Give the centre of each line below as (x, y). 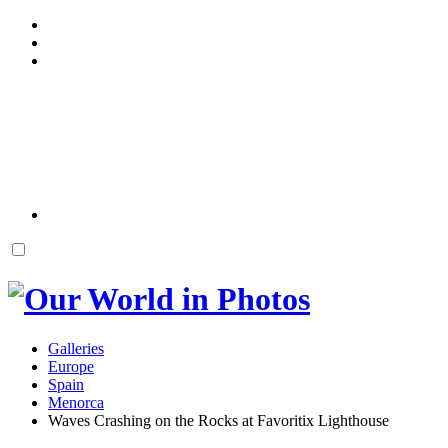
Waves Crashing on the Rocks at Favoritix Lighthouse (218, 420)
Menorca (76, 402)
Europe (71, 366)
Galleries (76, 348)
